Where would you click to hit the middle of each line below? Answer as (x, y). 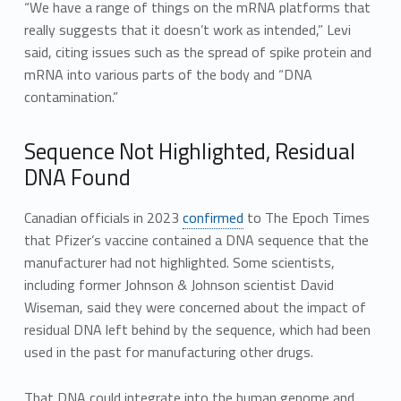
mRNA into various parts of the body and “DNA (168, 75)
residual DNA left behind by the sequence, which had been (197, 329)
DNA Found (77, 178)
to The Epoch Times (306, 217)
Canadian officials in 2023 (103, 217)
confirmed (213, 217)
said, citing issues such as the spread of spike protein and (197, 52)
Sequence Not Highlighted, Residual (189, 152)
